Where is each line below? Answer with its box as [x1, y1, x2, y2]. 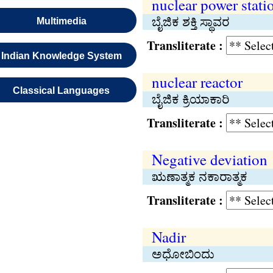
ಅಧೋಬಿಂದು [151, 246, 214, 262]
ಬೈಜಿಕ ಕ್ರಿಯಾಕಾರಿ [151, 91, 230, 107]
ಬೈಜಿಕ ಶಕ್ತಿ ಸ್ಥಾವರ [151, 13, 230, 30]
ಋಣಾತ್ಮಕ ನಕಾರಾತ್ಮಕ [151, 168, 247, 185]
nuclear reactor [151, 72, 243, 92]
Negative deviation [151, 149, 268, 169]
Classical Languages [13, 85, 110, 96]
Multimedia [36, 16, 87, 26]
